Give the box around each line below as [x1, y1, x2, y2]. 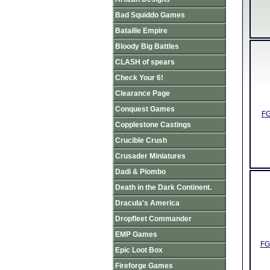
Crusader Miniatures [115, 152, 186, 160]
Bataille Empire [115, 27, 168, 35]
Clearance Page [115, 89, 170, 98]
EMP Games [115, 230, 157, 239]
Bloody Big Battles [115, 42, 179, 51]
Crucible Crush [115, 136, 167, 145]
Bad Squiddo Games [115, 11, 185, 19]
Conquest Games [115, 105, 175, 113]
